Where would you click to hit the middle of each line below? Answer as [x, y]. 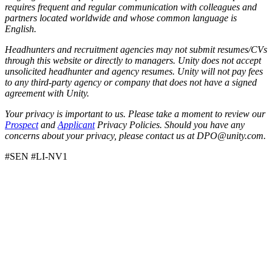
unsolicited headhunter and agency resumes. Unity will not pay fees [134, 71]
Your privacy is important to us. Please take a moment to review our [135, 114]
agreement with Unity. [47, 93]
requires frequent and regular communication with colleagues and [131, 7]
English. [21, 29]
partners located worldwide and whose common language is [121, 18]
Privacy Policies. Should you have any [170, 124]
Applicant [76, 124]
